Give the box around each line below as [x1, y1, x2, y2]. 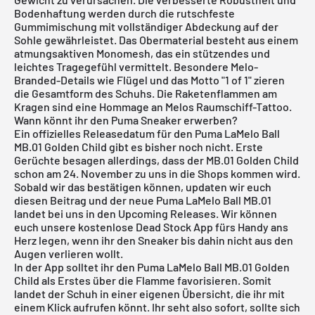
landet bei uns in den [14, 206, 118, 220]
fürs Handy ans [213, 219, 288, 233]
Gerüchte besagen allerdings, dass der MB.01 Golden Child [14, 153, 299, 167]
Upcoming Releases [118, 206, 216, 220]
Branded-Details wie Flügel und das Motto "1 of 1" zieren [14, 72, 285, 86]
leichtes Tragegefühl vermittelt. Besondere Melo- [14, 59, 258, 73]
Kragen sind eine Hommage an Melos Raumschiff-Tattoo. [14, 99, 292, 113]
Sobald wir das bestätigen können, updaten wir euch [14, 179, 271, 193]
